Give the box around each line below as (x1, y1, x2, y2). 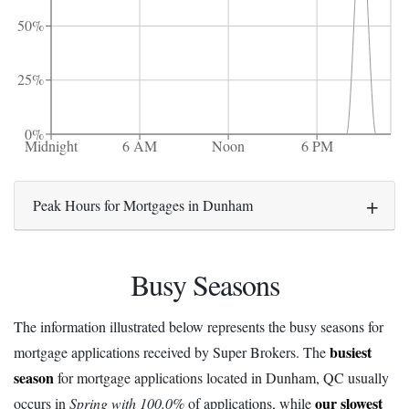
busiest (330, 341, 372, 363)
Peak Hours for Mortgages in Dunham (33, 195, 253, 215)
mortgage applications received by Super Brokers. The (14, 342, 330, 362)
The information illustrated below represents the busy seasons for (14, 317, 383, 337)
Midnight (25, 136, 79, 156)
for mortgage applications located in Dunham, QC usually (54, 368, 389, 388)
